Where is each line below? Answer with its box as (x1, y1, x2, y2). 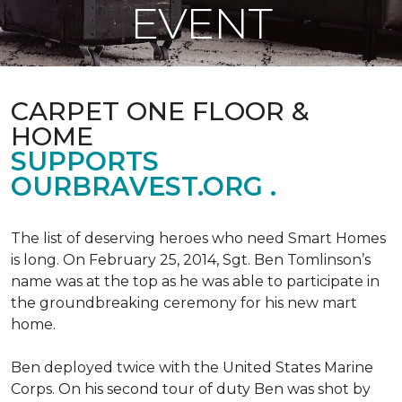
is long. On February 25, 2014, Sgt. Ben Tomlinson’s (11, 251, 371, 268)
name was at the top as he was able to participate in (11, 273, 380, 290)
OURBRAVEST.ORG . (11, 170, 276, 202)
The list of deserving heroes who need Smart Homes (11, 230, 386, 247)
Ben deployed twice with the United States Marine (11, 359, 373, 376)
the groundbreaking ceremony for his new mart (11, 294, 357, 311)
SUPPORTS (11, 145, 159, 177)
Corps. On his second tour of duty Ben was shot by (11, 380, 371, 398)
